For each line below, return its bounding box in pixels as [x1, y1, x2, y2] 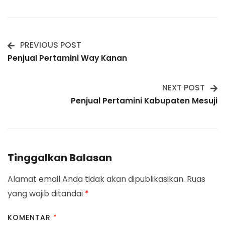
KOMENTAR [8, 212, 53, 223]
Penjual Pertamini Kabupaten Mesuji [71, 95, 217, 106]
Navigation [7, 66, 94, 88]
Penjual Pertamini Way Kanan [8, 53, 127, 64]
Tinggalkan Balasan [8, 151, 112, 165]
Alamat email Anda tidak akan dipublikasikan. [8, 173, 185, 185]
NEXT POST [162, 82, 205, 93]
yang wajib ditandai [8, 188, 85, 200]
